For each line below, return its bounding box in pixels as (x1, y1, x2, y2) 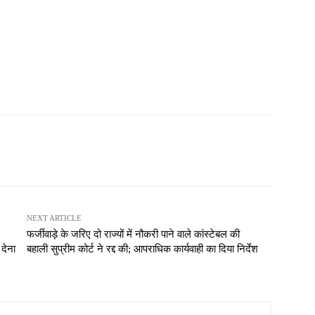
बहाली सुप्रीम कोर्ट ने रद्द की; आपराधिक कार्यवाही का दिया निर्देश (26, 243, 258, 255)
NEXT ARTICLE (26, 213, 82, 222)
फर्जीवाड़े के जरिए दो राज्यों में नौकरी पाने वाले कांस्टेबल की (26, 228, 240, 240)
